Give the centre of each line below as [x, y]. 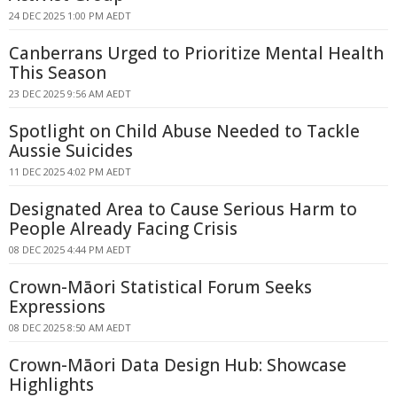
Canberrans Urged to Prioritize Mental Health [196, 53]
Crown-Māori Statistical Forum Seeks [160, 287]
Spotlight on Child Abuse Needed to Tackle [184, 131]
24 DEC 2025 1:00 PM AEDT [70, 16]
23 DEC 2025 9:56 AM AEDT [70, 93]
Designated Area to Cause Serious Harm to [183, 209]
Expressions [57, 307]
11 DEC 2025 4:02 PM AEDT [70, 171]
